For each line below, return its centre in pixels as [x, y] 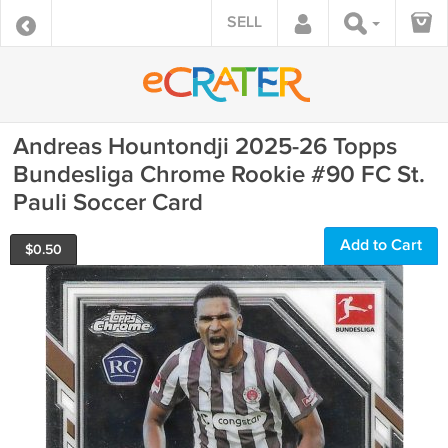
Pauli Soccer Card [108, 202]
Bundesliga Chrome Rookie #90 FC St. [219, 174]
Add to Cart [381, 245]
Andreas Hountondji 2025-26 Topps [205, 146]
